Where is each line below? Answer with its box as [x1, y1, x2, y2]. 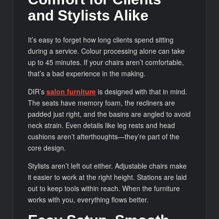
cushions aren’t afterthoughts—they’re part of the [28, 131, 180, 142]
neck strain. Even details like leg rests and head [28, 120, 175, 131]
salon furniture [46, 87, 96, 97]
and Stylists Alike [28, 7, 149, 23]
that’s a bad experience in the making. [28, 68, 146, 79]
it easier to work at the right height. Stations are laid [28, 172, 187, 182]
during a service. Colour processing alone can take [28, 46, 185, 56]
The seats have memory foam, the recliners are [28, 98, 175, 108]
